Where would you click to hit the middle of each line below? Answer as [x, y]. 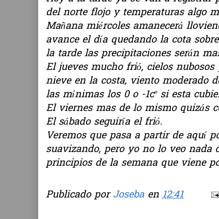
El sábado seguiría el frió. [104, 122]
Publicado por [79, 195]
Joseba [129, 195]
